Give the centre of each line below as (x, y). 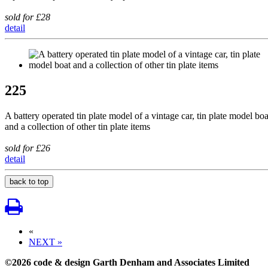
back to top (29, 182)
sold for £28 (28, 17)
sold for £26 (28, 148)
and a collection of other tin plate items (77, 127)
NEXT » (45, 242)
